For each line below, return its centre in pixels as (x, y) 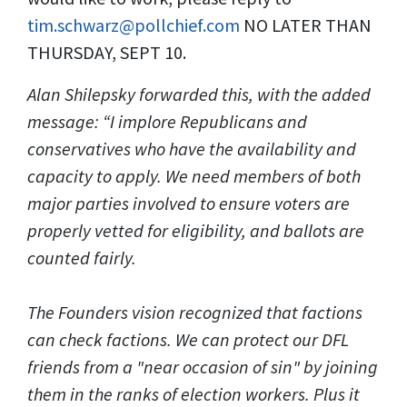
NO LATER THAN (306, 25)
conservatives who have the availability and (192, 149)
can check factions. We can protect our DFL (188, 339)
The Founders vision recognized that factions (195, 312)
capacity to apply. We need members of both (194, 176)
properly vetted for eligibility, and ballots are (196, 230)
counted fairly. (82, 258)
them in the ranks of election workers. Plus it (194, 394)
